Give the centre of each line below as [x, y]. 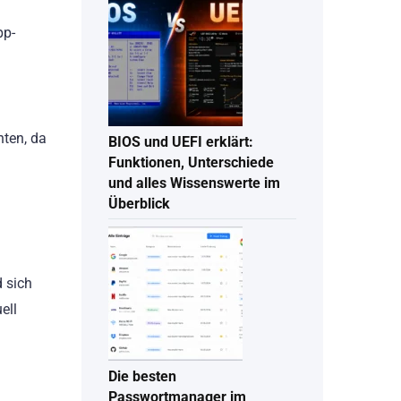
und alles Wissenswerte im [194, 183]
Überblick [139, 204]
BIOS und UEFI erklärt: [181, 142]
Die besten [142, 377]
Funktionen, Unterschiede [191, 163]
